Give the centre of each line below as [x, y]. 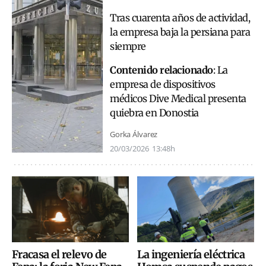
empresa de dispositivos [163, 85]
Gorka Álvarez [134, 134]
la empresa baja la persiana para [180, 32]
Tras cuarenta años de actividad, [180, 18]
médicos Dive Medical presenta [178, 99]
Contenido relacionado [161, 71]
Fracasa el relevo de [59, 254]
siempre [128, 46]
